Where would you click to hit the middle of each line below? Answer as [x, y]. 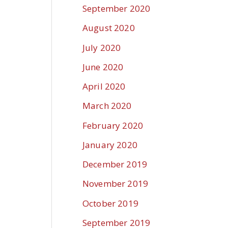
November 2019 [115, 184]
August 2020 [109, 28]
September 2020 [117, 9]
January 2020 [110, 145]
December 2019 [115, 164]
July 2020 [102, 47]
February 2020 [113, 125]
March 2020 [107, 106]
